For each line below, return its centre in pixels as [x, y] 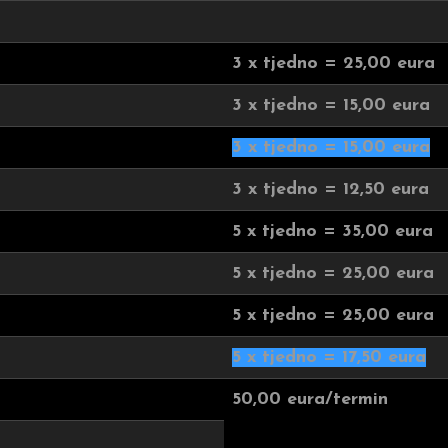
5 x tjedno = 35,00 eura [332, 231]
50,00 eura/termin [310, 399]
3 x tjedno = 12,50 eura [330, 189]
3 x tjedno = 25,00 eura [333, 63]
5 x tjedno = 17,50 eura [329, 357]
